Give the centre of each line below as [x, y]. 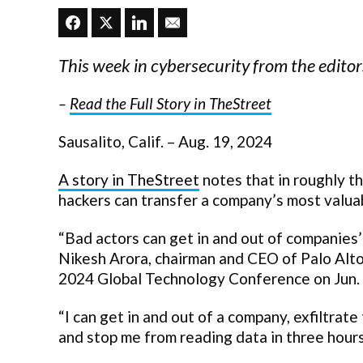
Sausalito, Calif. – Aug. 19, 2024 [165, 141]
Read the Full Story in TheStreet [171, 103]
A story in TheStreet [129, 179]
